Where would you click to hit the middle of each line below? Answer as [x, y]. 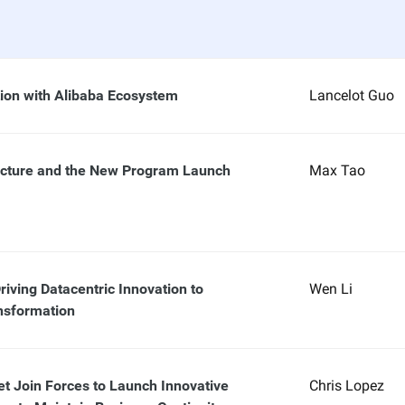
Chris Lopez [346, 386]
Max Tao [337, 170]
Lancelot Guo [351, 95]
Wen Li [330, 289]
